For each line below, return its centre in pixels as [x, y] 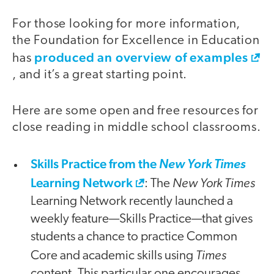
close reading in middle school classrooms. [137, 127]
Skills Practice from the [95, 164]
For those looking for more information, [127, 24]
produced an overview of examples [141, 57]
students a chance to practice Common [134, 237]
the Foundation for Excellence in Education [136, 41]
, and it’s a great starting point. [100, 75]
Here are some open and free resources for [135, 111]
